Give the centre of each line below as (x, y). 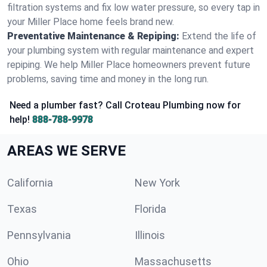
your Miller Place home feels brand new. (91, 22)
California (30, 183)
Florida (150, 209)
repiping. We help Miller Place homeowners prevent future (129, 65)
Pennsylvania (39, 235)
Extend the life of (219, 36)
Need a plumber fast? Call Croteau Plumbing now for (125, 105)
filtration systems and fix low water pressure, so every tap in (133, 7)
